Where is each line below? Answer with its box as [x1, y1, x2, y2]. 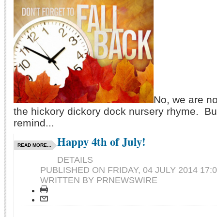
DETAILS [57, 155, 93, 165]
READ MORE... [17, 142, 51, 148]
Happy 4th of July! [57, 133, 146, 150]
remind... [14, 117, 54, 128]
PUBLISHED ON [40, 165, 108, 175]
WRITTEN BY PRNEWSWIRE [40, 175, 157, 185]
